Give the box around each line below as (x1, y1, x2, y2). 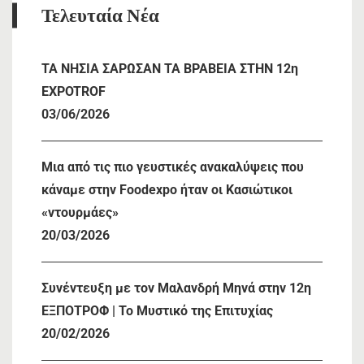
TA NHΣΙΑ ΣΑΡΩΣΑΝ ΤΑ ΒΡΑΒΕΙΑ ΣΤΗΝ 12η (41, 60, 298, 76)
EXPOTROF (41, 83, 106, 99)
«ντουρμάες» (41, 204, 119, 220)
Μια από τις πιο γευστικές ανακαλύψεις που (41, 158, 304, 175)
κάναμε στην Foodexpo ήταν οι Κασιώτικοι (41, 181, 292, 197)
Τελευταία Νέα (41, 2, 159, 28)
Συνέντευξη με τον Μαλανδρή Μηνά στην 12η (41, 279, 311, 296)
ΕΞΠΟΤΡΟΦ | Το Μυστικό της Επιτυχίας (41, 302, 273, 318)
